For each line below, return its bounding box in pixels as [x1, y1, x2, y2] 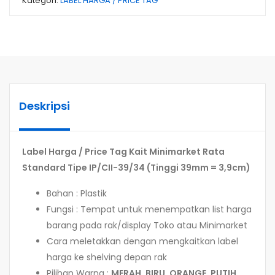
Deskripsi [19, 98, 70, 114]
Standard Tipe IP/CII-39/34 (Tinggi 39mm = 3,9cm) [22, 161, 250, 174]
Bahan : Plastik [47, 187, 107, 200]
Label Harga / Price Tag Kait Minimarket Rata [22, 145, 225, 158]
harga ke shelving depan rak [47, 251, 167, 264]
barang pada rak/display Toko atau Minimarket [47, 219, 247, 232]
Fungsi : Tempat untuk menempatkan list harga [47, 203, 252, 216]
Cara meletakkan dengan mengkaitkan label [47, 235, 238, 248]
